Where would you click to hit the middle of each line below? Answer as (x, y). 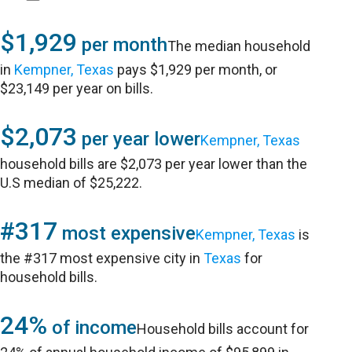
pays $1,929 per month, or (196, 70)
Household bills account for (223, 329)
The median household (239, 46)
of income (92, 328)
